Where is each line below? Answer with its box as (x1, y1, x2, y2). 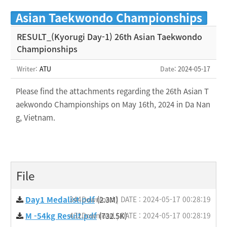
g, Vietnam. (16, 112, 59, 123)
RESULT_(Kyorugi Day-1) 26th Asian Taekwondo (17, 30, 202, 43)
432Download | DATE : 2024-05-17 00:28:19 (69, 210, 211, 220)
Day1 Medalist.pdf (25, 194, 95, 205)
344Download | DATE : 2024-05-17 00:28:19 (69, 194, 211, 204)
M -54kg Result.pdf (25, 210, 97, 221)
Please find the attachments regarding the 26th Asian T (16, 86, 209, 97)
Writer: (17, 64, 37, 73)
